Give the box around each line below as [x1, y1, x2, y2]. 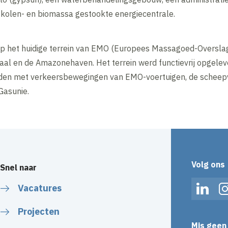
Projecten [18, 206, 60, 218]
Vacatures [18, 182, 62, 194]
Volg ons [191, 159, 225, 170]
